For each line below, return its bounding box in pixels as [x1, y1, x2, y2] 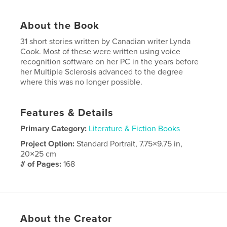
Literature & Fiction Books [89, 123, 180, 134]
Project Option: [20, 138, 77, 149]
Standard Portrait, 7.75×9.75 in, [77, 138, 183, 149]
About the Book [20, 19, 100, 32]
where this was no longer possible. [20, 77, 143, 87]
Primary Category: [20, 123, 87, 134]
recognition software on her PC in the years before [20, 56, 199, 67]
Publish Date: [20, 174, 69, 184]
